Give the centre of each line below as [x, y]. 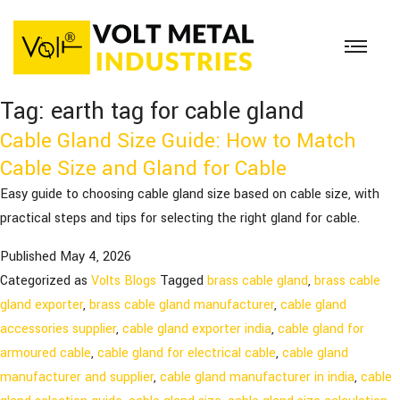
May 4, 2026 [96, 257]
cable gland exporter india [197, 329]
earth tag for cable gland [177, 112]
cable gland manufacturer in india [257, 378]
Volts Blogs [124, 281]
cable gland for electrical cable [187, 354]
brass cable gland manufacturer [182, 305]
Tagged [183, 281]
